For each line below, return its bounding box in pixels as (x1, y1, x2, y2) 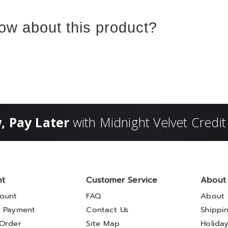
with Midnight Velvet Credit (72, 113, 226, 131)
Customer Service (86, 174, 158, 186)
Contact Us (86, 204, 129, 215)
